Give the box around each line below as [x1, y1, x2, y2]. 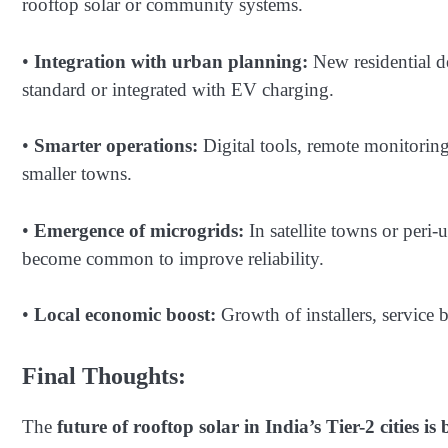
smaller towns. [22, 163, 132, 185]
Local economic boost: [34, 304, 216, 326]
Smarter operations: [34, 135, 198, 157]
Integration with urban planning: [34, 50, 308, 72]
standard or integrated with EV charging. [22, 78, 334, 100]
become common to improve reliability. [22, 247, 324, 269]
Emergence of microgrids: [34, 219, 244, 241]
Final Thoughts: [22, 362, 186, 389]
